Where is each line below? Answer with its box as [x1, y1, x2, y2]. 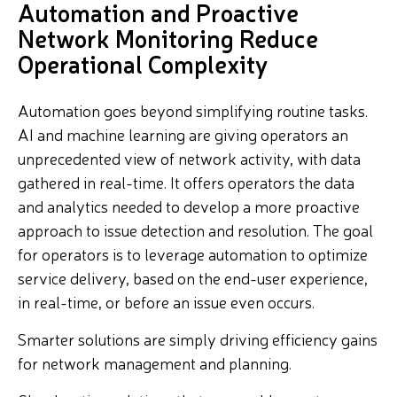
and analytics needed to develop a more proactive [18, 195, 360, 217]
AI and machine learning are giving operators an [18, 123, 348, 145]
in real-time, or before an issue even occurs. [18, 291, 315, 313]
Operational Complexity [18, 47, 269, 80]
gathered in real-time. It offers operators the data [18, 171, 354, 193]
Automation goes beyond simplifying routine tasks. [18, 99, 368, 121]
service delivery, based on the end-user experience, [18, 267, 368, 289]
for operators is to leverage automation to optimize [18, 243, 368, 265]
